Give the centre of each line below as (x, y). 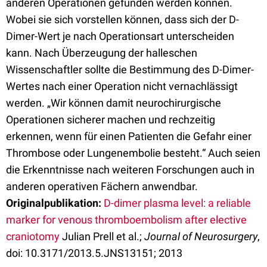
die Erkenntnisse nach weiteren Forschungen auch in (130, 170)
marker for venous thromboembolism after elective (126, 220)
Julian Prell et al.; (102, 236)
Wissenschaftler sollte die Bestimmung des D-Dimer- (130, 69)
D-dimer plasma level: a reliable (177, 203)
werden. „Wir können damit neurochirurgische (114, 103)
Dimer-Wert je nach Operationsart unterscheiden (120, 36)
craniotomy (33, 236)
